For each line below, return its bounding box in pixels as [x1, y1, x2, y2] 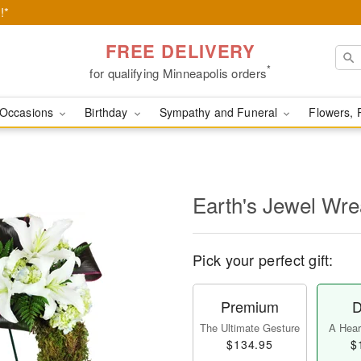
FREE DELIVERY [105, 37, 256, 64]
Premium [221, 296, 279, 317]
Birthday [85, 104, 131, 120]
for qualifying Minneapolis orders [89, 64, 268, 81]
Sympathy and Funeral [159, 104, 281, 120]
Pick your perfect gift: [193, 249, 333, 270]
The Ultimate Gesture [200, 320, 300, 335]
